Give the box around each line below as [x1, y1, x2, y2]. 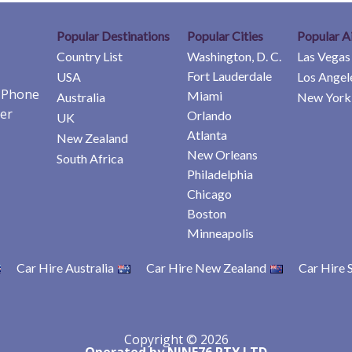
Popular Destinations [57, 27, 170, 43]
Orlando [187, 107, 232, 123]
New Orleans [187, 146, 258, 162]
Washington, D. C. [187, 48, 281, 64]
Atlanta [187, 126, 227, 142]
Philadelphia [187, 166, 253, 181]
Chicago [187, 185, 232, 201]
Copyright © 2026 [123, 330, 229, 348]
